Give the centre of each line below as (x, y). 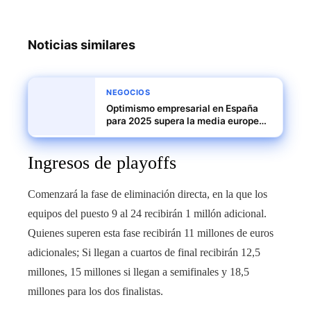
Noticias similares (82, 45)
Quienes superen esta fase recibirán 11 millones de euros (151, 233)
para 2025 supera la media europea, (187, 121)
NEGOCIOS (128, 93)
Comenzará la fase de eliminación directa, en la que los (148, 194)
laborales (127, 146)
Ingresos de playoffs (102, 163)
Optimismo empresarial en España (182, 109)
